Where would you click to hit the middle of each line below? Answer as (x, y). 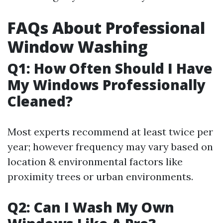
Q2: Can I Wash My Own (91, 207)
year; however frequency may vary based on (110, 147)
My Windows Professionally (107, 85)
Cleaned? (40, 101)
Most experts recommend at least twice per (110, 132)
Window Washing (78, 47)
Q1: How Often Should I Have (110, 68)
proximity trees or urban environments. (100, 176)
